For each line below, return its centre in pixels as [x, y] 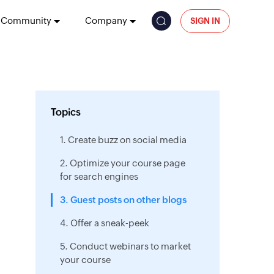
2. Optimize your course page [122, 163]
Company [106, 20]
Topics [65, 112]
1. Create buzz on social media [123, 140]
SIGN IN [205, 21]
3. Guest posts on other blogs [123, 200]
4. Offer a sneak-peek [104, 223]
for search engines [99, 176]
